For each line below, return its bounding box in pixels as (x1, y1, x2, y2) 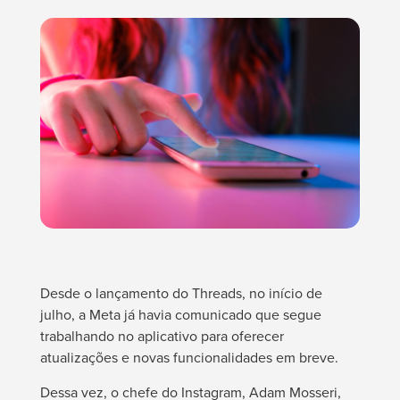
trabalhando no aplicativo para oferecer (39, 325, 284, 346)
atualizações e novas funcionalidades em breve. (39, 346, 338, 367)
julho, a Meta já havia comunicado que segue (39, 304, 321, 324)
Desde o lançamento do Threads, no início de (39, 282, 322, 303)
